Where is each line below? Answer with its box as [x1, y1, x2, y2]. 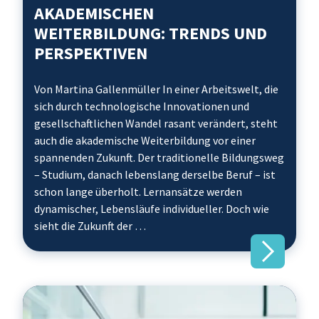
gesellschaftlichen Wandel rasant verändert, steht [34, 116, 278, 130]
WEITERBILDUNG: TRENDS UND [34, 22, 267, 44]
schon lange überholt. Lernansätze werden [34, 184, 242, 199]
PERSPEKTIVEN [34, 42, 147, 64]
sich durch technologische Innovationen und [34, 99, 249, 113]
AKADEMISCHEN [34, 2, 154, 24]
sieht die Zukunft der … [34, 219, 146, 233]
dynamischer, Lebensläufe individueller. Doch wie [34, 202, 269, 216]
